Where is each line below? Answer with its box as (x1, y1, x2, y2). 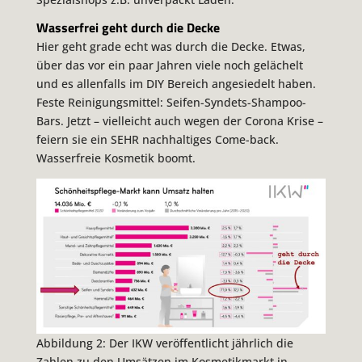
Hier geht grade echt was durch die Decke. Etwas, (36, 39, 305, 55)
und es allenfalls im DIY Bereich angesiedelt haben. (36, 76, 316, 92)
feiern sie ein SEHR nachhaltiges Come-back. (36, 132, 279, 148)
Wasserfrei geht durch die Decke (36, 17, 220, 37)
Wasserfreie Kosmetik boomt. (36, 150, 196, 166)
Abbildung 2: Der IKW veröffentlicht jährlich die (36, 335, 293, 351)
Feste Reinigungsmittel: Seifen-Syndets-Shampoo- (36, 95, 306, 111)
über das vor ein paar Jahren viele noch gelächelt (36, 57, 303, 74)
